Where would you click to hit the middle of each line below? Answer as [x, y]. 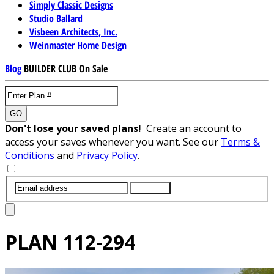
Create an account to [194, 128]
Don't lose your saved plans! [76, 128]
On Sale [93, 68]
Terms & [240, 142]
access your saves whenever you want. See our [113, 142]
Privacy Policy [107, 155]
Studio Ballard [56, 18]
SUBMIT [150, 188]
